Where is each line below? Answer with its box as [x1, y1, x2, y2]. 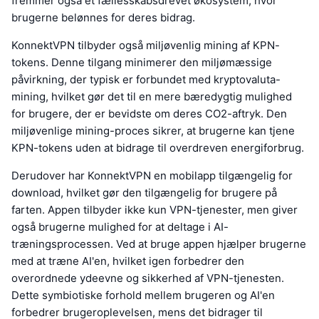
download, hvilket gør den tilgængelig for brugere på [11, 186, 277, 200]
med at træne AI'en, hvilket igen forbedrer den [11, 254, 244, 268]
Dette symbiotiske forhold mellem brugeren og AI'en [11, 288, 275, 303]
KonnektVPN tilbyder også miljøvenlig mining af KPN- [11, 38, 280, 53]
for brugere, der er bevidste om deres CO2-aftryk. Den [11, 107, 287, 121]
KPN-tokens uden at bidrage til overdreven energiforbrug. [11, 141, 304, 155]
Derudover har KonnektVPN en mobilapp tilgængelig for [11, 169, 293, 183]
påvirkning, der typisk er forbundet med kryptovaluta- [11, 73, 281, 87]
